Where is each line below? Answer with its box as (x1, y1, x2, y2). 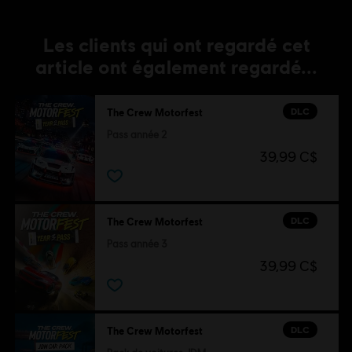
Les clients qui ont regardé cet (42, 33, 310, 57)
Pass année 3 (106, 238, 167, 251)
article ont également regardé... (35, 55, 318, 79)
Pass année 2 (106, 129, 167, 141)
